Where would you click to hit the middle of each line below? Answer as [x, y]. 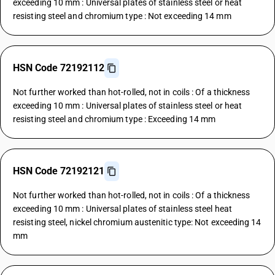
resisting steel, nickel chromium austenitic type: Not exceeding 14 [137, 222]
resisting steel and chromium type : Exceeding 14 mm [114, 119]
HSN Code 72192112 [59, 68]
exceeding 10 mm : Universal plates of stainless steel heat [122, 209]
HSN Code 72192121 [59, 171]
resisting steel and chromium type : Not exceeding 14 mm [122, 16]
